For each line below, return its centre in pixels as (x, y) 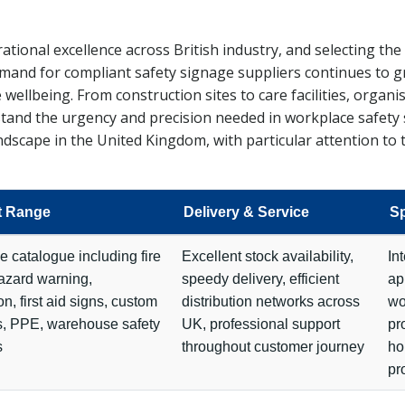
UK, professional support (261, 324)
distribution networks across (271, 301)
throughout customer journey (273, 347)
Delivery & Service (246, 212)
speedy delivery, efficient (260, 279)
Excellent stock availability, (268, 256)
